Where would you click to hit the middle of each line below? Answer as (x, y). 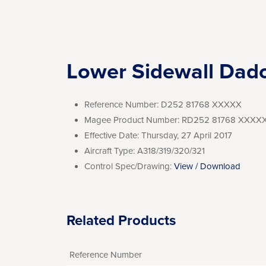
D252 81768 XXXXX (201, 104)
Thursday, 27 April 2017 (187, 135)
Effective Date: (112, 135)
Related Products (121, 221)
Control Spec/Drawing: (128, 166)
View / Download (207, 166)
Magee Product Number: (132, 120)
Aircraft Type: (110, 151)
